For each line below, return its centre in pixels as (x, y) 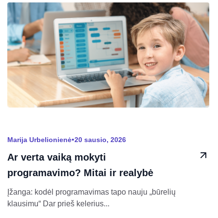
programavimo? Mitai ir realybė (80, 173)
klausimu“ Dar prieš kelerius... (58, 204)
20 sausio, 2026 (100, 140)
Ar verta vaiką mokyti (57, 157)
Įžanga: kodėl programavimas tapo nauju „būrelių (91, 192)
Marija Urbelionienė (39, 140)
